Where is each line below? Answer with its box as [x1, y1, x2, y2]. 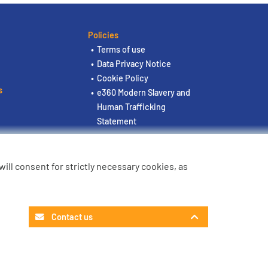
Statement [97, 116, 137, 127]
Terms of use [97, 44, 146, 55]
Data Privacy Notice [97, 59, 172, 69]
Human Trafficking [97, 102, 166, 112]
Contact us [50, 212, 93, 222]
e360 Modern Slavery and [97, 87, 191, 98]
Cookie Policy [97, 73, 149, 84]
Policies [88, 30, 119, 41]
